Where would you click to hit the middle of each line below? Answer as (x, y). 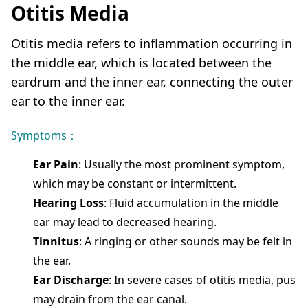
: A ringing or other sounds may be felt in (186, 242)
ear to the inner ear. (68, 101)
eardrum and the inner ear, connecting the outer (152, 82)
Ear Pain (56, 165)
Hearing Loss (68, 203)
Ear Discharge (71, 280)
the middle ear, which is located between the (141, 63)
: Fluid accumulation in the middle (191, 203)
